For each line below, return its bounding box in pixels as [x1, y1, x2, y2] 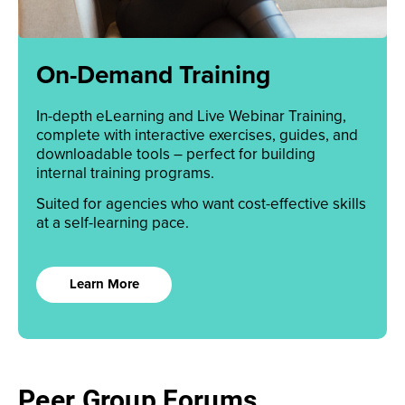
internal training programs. [36, 163, 214, 183]
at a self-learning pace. [36, 212, 189, 232]
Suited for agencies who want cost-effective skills [36, 193, 366, 213]
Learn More [69, 277, 139, 291]
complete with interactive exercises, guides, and [36, 125, 358, 145]
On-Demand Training [36, 62, 270, 89]
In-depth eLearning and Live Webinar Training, [36, 106, 346, 126]
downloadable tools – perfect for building [36, 144, 316, 164]
